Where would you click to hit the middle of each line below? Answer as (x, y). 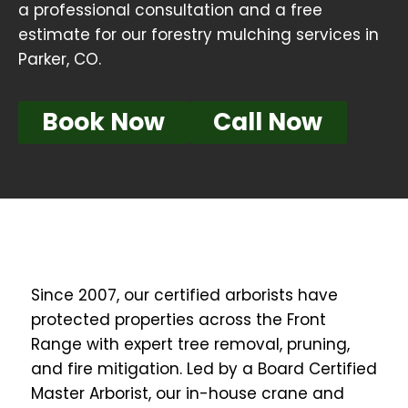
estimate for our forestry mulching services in (199, 34)
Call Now (268, 122)
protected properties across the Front (178, 320)
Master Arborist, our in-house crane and (188, 394)
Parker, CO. (60, 59)
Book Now (104, 122)
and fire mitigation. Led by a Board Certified (204, 369)
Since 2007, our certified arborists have (184, 296)
